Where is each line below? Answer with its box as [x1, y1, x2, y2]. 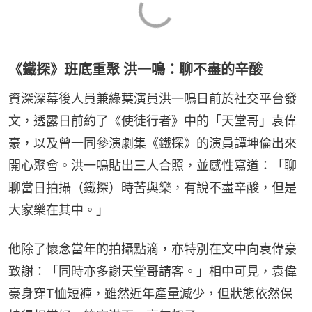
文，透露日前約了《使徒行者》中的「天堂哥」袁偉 [8, 114, 297, 129]
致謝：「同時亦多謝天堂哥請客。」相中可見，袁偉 [8, 264, 297, 279]
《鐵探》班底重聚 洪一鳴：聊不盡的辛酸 [8, 61, 263, 79]
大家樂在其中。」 [8, 203, 109, 218]
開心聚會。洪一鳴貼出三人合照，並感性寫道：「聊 [8, 158, 297, 173]
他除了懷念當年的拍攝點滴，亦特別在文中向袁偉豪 [8, 242, 297, 257]
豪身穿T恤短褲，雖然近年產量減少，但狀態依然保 [8, 286, 292, 302]
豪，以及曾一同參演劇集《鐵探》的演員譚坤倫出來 [8, 136, 297, 151]
